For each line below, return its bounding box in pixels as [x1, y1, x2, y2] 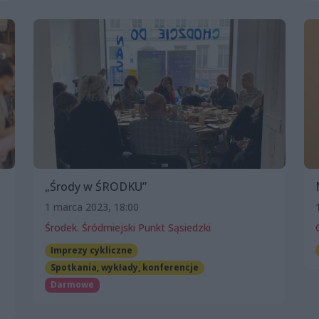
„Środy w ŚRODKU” [45, 179, 147, 195]
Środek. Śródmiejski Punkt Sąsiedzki [45, 221, 211, 235]
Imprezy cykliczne [50, 244, 132, 257]
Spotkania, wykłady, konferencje [50, 261, 199, 274]
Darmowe [50, 278, 94, 291]
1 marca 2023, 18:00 [45, 200, 139, 214]
